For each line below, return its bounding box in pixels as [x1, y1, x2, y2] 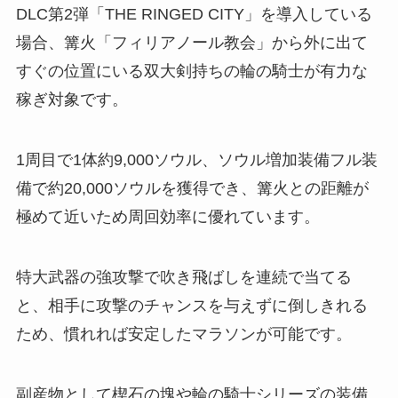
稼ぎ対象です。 [15, 91, 128, 109]
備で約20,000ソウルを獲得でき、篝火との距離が [15, 179, 369, 197]
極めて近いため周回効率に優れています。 [15, 207, 320, 226]
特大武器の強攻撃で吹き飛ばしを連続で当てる [15, 267, 352, 286]
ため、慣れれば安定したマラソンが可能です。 [15, 324, 352, 343]
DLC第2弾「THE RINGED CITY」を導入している [15, 5, 372, 24]
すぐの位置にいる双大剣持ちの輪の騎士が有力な [15, 62, 368, 81]
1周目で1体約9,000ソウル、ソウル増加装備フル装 [15, 150, 378, 169]
